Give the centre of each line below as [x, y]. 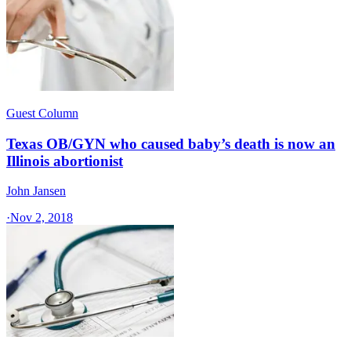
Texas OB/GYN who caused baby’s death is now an [171, 143]
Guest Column [42, 113]
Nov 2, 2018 [42, 218]
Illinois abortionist [65, 161]
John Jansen [36, 191]
